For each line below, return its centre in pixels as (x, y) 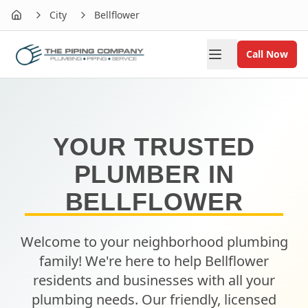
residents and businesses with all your (154, 280)
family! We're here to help (122, 261)
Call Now (267, 54)
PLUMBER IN (154, 174)
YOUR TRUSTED (154, 147)
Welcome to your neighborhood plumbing (154, 242)
